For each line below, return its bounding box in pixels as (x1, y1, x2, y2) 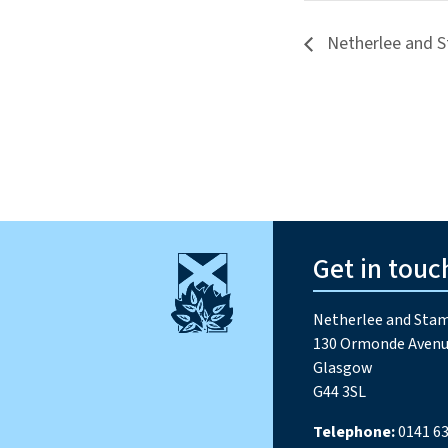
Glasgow (313, 357, 374, 380)
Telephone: (313, 421, 396, 444)
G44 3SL (313, 381, 367, 404)
